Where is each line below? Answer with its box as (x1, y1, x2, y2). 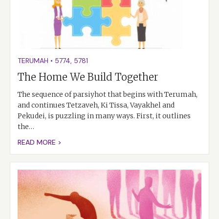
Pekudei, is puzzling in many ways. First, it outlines (18, 111, 191, 121)
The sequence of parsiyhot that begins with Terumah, (18, 90, 197, 99)
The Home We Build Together (18, 71, 158, 84)
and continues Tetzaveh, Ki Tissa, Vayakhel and (18, 101, 175, 110)
